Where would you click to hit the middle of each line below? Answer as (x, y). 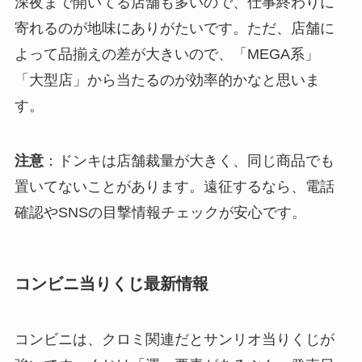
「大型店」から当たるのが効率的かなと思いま (167, 80)
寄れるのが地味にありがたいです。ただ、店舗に (174, 28)
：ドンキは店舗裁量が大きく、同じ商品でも (189, 160)
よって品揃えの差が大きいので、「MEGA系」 (166, 54)
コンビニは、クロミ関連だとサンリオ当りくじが (174, 340)
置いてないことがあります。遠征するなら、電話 (174, 186)
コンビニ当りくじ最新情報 (111, 283)
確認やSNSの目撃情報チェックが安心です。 (160, 212)
